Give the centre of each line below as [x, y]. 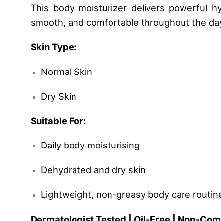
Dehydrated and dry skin [93, 170]
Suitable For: [58, 121]
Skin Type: [54, 47]
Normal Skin [66, 71]
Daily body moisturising [90, 145]
